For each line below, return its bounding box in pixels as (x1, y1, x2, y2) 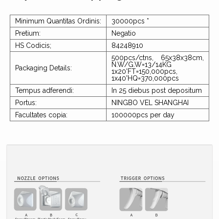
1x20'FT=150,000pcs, (111, 67, 177, 75)
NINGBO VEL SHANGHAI (111, 98, 189, 107)
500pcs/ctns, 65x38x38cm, (111, 53, 204, 62)
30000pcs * (111, 17, 149, 25)
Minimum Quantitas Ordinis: (15, 17, 101, 25)
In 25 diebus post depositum (111, 86, 202, 94)
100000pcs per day (111, 110, 175, 119)
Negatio (111, 29, 136, 37)
